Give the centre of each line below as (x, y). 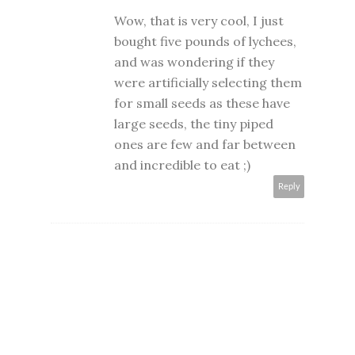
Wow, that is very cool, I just (199, 21)
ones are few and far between (205, 145)
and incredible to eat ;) (182, 165)
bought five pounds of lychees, (205, 42)
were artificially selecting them (208, 83)
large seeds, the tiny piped (194, 124)
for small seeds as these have (202, 103)
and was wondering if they (194, 62)
